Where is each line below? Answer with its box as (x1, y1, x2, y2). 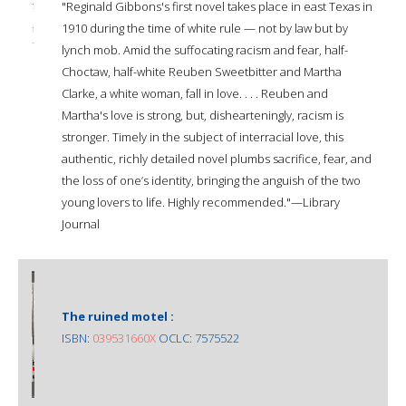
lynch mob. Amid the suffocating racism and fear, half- (62, 41, 348, 58)
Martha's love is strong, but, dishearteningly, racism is (62, 106, 343, 123)
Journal (62, 215, 100, 232)
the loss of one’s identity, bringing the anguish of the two (62, 171, 361, 188)
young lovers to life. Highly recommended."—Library (62, 193, 340, 210)
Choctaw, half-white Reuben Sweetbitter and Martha (62, 63, 342, 80)
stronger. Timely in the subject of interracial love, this (62, 128, 343, 145)
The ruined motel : (62, 307, 174, 324)
